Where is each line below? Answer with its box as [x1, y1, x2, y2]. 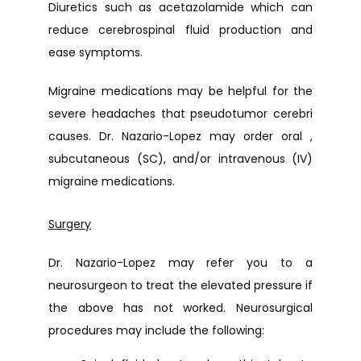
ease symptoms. [48, 44, 143, 60]
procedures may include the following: [48, 322, 264, 338]
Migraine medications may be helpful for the [48, 83, 313, 99]
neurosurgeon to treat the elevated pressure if [48, 277, 313, 293]
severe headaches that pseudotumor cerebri [48, 106, 313, 122]
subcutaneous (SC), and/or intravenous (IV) [48, 151, 313, 167]
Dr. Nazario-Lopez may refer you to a [48, 255, 313, 271]
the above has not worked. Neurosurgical [48, 300, 313, 316]
